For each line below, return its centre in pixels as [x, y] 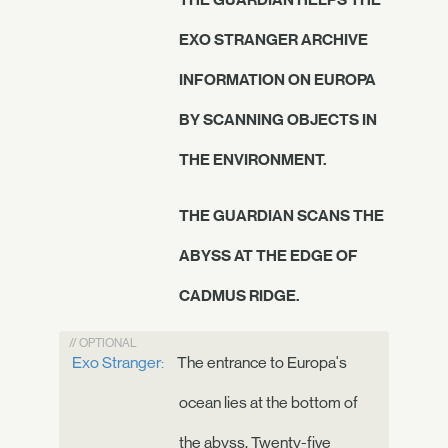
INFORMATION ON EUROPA [277, 78]
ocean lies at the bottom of [268, 402]
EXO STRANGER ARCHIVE [273, 38]
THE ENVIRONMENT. [252, 158]
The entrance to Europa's [260, 362]
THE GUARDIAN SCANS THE [281, 214]
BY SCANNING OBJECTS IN [278, 118]
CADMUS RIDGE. [239, 294]
